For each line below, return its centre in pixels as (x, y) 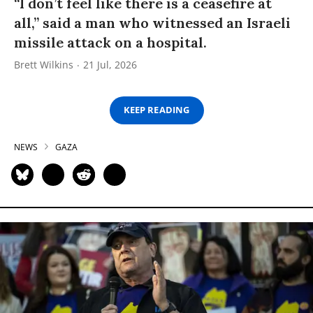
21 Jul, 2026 (110, 64)
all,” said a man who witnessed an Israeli (152, 22)
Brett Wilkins (44, 64)
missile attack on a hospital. (110, 42)
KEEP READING (156, 110)
